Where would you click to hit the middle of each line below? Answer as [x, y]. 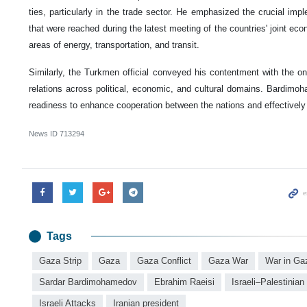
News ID [44, 134]
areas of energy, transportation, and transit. [114, 45]
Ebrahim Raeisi [184, 282]
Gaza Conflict [164, 261]
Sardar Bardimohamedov [88, 282]
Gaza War [228, 261]
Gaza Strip [60, 261]
